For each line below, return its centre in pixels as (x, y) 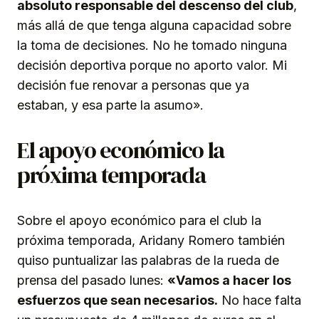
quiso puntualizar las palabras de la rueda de (148, 260)
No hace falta (260, 300)
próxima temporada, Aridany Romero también (151, 240)
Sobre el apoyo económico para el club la (139, 220)
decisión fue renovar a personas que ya (133, 85)
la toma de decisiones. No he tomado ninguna (152, 45)
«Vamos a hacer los (229, 280)
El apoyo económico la (121, 150)
